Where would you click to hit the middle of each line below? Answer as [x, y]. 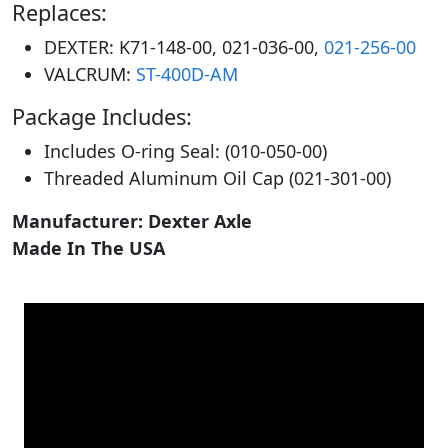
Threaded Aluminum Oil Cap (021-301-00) [217, 177]
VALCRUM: [90, 73]
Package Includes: [102, 116]
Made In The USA [88, 247]
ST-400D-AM [187, 73]
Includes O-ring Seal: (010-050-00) [185, 150]
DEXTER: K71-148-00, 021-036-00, [184, 46]
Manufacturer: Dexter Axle [132, 220]
